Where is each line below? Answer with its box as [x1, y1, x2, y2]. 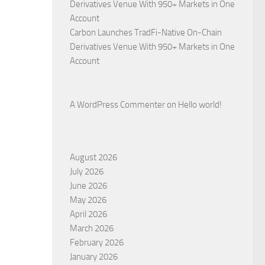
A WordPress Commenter [70, 99, 165, 111]
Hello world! [178, 99, 222, 111]
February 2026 [70, 237, 124, 248]
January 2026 [70, 251, 118, 263]
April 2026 [70, 209, 107, 220]
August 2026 [70, 152, 117, 163]
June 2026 [70, 180, 107, 192]
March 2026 [70, 223, 114, 234]
